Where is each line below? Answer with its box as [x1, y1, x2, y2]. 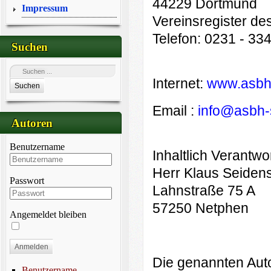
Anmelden [14, 243, 48, 251]
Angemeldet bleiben [9, 209, 87, 220]
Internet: [152, 76, 207, 92]
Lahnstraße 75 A [152, 183, 255, 199]
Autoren [11, 117, 53, 129]
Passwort [9, 175, 44, 186]
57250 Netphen [152, 200, 249, 217]
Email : [152, 103, 198, 119]
